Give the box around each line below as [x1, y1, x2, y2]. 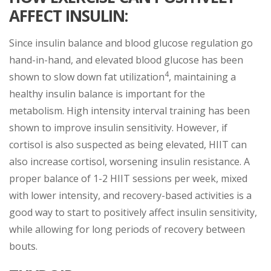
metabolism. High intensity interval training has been [9, 103, 250, 117]
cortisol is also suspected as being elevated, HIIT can [9, 137, 247, 151]
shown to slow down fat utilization [9, 70, 165, 83]
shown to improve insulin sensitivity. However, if [9, 120, 227, 134]
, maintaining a [169, 70, 236, 83]
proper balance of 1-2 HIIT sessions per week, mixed [9, 171, 247, 185]
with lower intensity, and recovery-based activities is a [9, 188, 252, 202]
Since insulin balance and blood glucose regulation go [9, 36, 253, 50]
